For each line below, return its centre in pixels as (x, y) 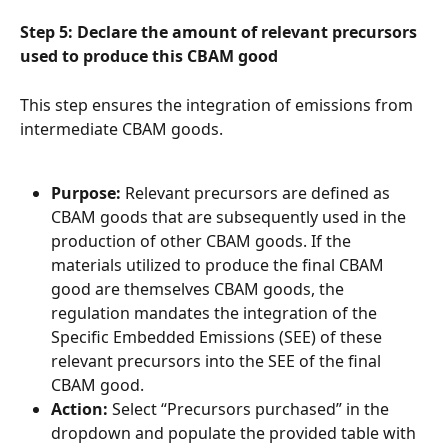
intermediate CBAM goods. (121, 128)
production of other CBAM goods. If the (203, 241)
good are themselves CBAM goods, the (199, 289)
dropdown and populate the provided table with (235, 433)
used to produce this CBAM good (149, 56)
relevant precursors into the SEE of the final (218, 361)
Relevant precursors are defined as (257, 193)
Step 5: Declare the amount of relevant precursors (220, 32)
